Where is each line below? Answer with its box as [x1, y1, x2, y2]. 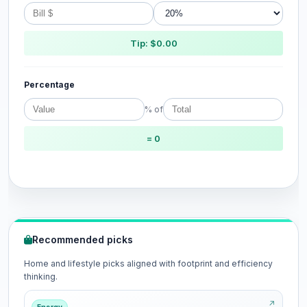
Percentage [24, 79, 75, 90]
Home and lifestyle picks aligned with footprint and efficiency [24, 258, 273, 269]
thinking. [24, 271, 58, 282]
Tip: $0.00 [130, 38, 177, 49]
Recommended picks [32, 234, 133, 245]
